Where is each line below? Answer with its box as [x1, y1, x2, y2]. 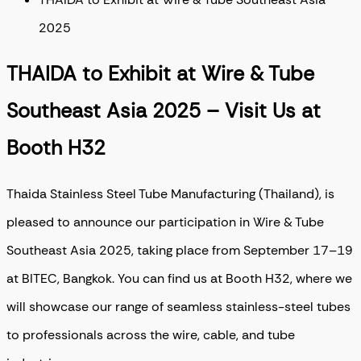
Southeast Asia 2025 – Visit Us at [6, 98, 321, 124]
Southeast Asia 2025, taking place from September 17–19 [6, 242, 353, 259]
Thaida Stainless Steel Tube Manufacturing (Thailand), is [6, 185, 334, 203]
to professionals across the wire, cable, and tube [6, 326, 295, 344]
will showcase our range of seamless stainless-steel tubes [6, 298, 351, 316]
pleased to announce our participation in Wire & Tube [6, 214, 324, 231]
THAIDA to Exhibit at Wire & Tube [6, 60, 314, 87]
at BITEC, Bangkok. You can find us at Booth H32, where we [6, 270, 352, 288]
